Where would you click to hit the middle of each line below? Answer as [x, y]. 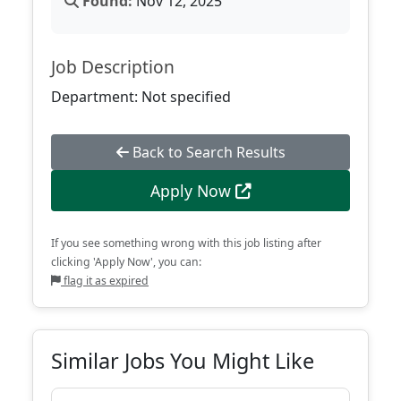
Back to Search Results [207, 152]
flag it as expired [105, 281]
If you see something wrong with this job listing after [186, 243]
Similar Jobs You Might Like [183, 361]
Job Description [113, 67]
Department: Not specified [141, 97]
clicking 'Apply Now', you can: [126, 262]
